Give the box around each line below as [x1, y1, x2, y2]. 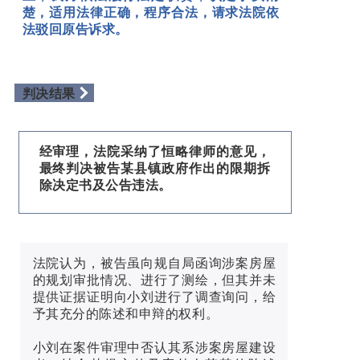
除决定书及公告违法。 [39, 178, 172, 193]
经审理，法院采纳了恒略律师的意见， [39, 145, 271, 159]
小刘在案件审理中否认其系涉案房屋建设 [32, 341, 276, 355]
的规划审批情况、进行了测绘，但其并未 [32, 273, 276, 288]
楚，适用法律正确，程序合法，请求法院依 [22, 5, 280, 19]
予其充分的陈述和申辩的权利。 [32, 307, 219, 321]
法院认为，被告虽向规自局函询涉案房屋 [32, 256, 276, 271]
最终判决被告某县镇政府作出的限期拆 [39, 162, 271, 176]
